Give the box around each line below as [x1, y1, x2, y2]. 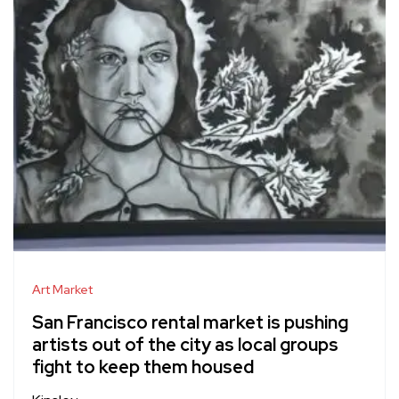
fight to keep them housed [32, 355, 254, 379]
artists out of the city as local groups [32, 333, 338, 357]
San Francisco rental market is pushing [32, 311, 348, 335]
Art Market [32, 281, 93, 298]
